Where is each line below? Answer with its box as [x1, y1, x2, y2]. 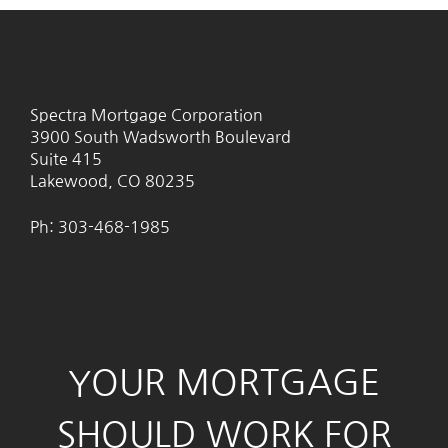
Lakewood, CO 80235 [30, 173, 195, 190]
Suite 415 [30, 151, 102, 168]
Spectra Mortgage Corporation [30, 107, 263, 124]
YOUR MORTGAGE [68, 365, 380, 401]
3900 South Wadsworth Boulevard [30, 129, 291, 146]
